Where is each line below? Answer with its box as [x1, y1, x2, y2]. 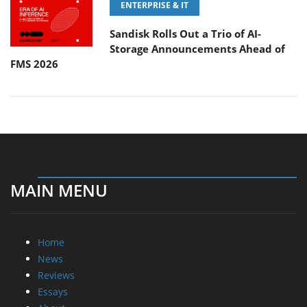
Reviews [38, 269, 75, 282]
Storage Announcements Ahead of [110, 42, 285, 56]
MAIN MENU [10, 179, 108, 202]
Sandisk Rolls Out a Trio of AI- [110, 27, 261, 41]
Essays [38, 285, 68, 299]
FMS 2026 [10, 57, 58, 71]
